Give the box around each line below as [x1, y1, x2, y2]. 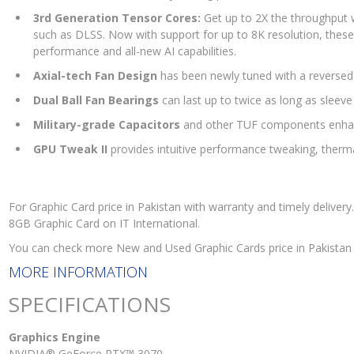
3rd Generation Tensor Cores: [33, 9, 201, 25]
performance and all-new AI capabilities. [33, 43, 236, 58]
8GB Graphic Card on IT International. [9, 215, 200, 231]
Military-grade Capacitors [33, 116, 180, 132]
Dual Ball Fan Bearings [33, 92, 159, 107]
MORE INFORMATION [9, 262, 148, 281]
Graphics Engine [9, 329, 100, 345]
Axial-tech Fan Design [33, 67, 157, 83]
